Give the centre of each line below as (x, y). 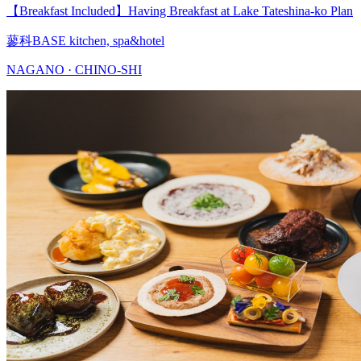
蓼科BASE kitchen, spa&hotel (85, 40)
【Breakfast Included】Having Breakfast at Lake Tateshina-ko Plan (180, 10)
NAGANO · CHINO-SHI (74, 69)
